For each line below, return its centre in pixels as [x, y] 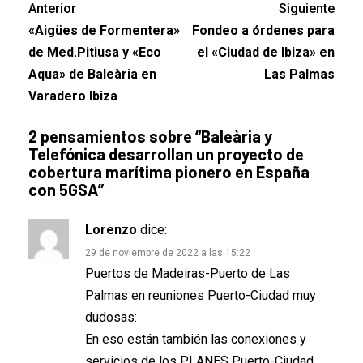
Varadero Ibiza [73, 96]
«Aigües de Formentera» [104, 31]
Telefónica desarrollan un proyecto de [166, 154]
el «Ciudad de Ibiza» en [266, 53]
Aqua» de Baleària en [92, 75]
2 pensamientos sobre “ [115, 137]
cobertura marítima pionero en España [169, 172]
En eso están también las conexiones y [196, 340]
